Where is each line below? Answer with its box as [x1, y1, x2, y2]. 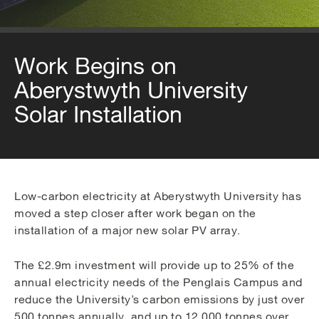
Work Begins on [14, 53, 177, 80]
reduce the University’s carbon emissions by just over [14, 293, 305, 306]
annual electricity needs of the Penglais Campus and [14, 276, 303, 289]
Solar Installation [14, 101, 182, 128]
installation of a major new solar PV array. [14, 224, 241, 237]
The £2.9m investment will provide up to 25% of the [14, 258, 294, 272]
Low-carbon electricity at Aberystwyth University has [14, 189, 301, 203]
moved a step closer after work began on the [14, 206, 256, 220]
